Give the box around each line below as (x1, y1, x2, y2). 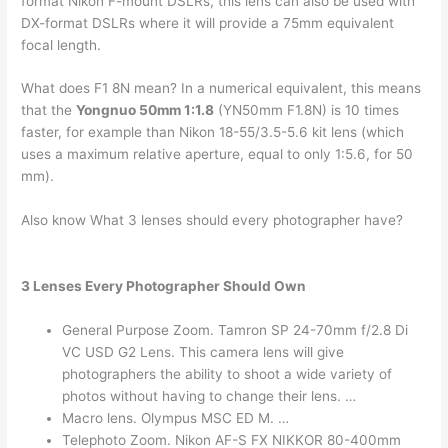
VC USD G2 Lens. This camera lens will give (62, 344, 345, 361)
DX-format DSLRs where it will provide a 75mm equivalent (21, 14, 395, 31)
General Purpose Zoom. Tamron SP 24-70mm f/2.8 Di (62, 322, 409, 339)
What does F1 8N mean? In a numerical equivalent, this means (21, 80, 422, 97)
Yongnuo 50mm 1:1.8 (76, 102, 215, 119)
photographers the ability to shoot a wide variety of (62, 366, 393, 383)
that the (21, 102, 77, 119)
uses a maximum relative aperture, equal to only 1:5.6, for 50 (21, 146, 414, 163)
